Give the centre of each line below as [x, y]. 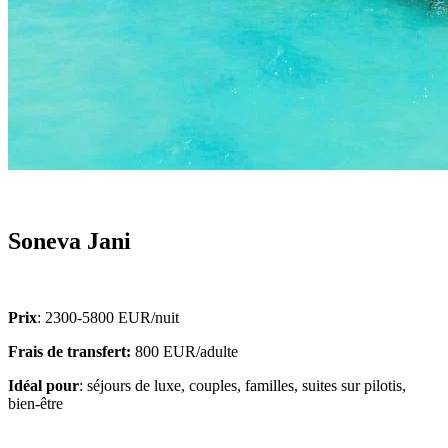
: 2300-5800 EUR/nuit [108, 317]
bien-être [35, 403]
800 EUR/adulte [184, 351]
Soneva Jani [69, 240]
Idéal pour [43, 385]
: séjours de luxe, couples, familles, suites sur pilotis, [242, 385]
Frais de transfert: [69, 351]
